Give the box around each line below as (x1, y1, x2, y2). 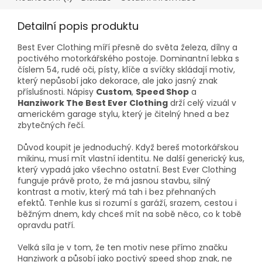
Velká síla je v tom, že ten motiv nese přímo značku (18, 241, 227, 253)
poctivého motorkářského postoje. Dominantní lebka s (18, 52, 239, 64)
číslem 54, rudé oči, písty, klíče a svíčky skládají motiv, (18, 63, 235, 75)
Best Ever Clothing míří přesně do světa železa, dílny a (18, 41, 237, 53)
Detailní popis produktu (18, 18, 139, 33)
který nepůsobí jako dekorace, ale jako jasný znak (18, 74, 218, 87)
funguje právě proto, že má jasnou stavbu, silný (18, 174, 211, 187)
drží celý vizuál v (168, 96, 236, 109)
